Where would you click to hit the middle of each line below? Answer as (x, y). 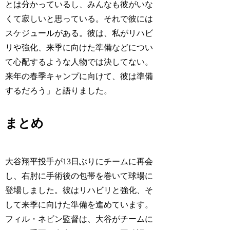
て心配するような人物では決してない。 (79, 62)
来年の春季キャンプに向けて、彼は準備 (79, 76)
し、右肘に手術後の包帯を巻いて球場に (79, 176)
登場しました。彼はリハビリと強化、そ (79, 190)
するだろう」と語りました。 (59, 90)
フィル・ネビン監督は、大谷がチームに (79, 219)
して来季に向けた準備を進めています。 (79, 205)
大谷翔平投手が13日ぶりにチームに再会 (79, 162)
